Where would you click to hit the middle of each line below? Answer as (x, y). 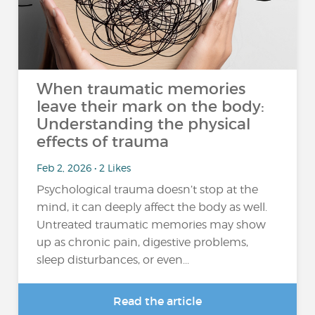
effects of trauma (103, 142)
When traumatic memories (141, 89)
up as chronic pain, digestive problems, (143, 242)
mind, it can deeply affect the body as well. (152, 207)
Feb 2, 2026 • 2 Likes (84, 167)
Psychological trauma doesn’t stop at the (148, 189)
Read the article (157, 301)
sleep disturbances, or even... (113, 260)
